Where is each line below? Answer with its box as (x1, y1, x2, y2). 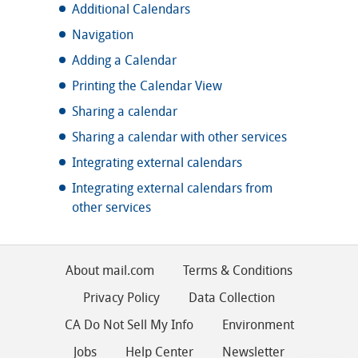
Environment (221, 316, 294, 332)
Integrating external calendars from (72, 180, 272, 196)
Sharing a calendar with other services (72, 129, 287, 145)
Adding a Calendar (72, 52, 177, 68)
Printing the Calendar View (72, 78, 222, 93)
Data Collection (189, 289, 275, 305)
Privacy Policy (83, 289, 160, 305)
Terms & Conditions (183, 262, 292, 278)
